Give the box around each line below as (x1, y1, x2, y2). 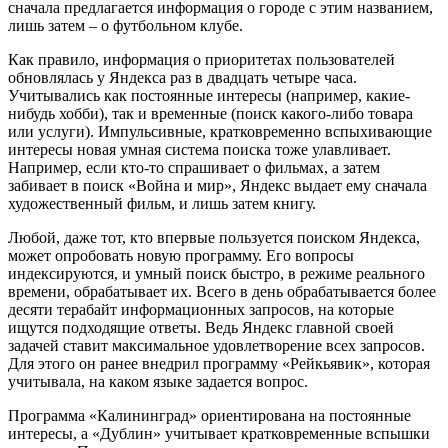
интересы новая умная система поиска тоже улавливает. (8, 140, 391, 158)
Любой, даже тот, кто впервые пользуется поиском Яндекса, (8, 228, 420, 246)
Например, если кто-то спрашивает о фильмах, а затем (8, 158, 380, 176)
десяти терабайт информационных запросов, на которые (8, 300, 394, 318)
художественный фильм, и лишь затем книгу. (8, 194, 316, 212)
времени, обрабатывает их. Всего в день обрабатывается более (8, 282, 436, 300)
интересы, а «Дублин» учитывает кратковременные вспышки (8, 424, 430, 442)
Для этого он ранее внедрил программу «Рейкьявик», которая (8, 354, 430, 372)
